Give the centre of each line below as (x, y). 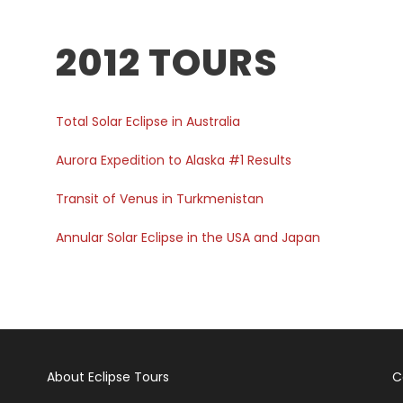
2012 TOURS (167, 63)
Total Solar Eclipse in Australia (148, 121)
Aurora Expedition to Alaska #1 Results (174, 160)
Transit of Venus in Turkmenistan (160, 199)
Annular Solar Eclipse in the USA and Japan (188, 237)
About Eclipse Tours (108, 377)
